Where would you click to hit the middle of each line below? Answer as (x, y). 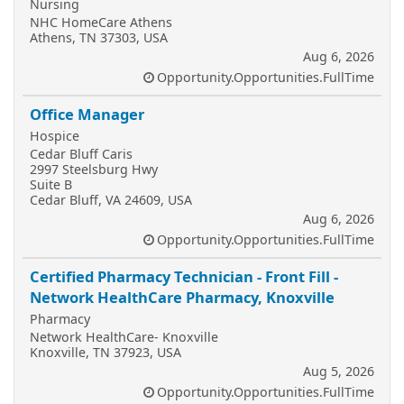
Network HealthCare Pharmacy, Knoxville (182, 297)
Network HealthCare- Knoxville (124, 337)
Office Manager (87, 114)
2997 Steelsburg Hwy (94, 169)
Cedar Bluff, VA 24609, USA (111, 200)
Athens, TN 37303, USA (99, 37)
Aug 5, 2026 (339, 371)
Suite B (51, 184)
